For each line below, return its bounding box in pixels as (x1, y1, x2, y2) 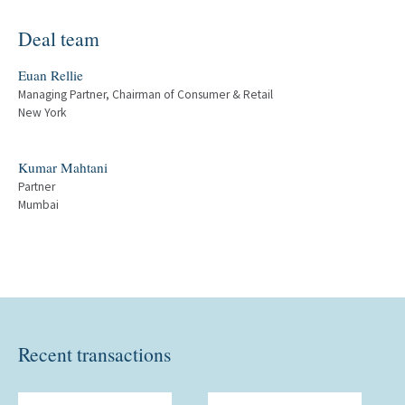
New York (18, 105, 66, 120)
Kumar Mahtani (18, 158, 108, 176)
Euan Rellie (18, 66, 83, 84)
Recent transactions (18, 341, 171, 367)
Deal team (18, 25, 99, 52)
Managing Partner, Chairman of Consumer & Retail (18, 87, 273, 102)
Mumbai (18, 197, 59, 212)
